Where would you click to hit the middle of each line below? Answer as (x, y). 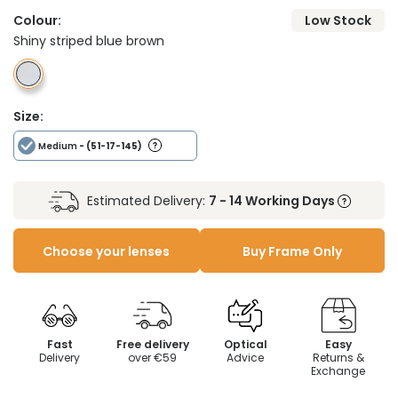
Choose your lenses (107, 252)
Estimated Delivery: (146, 201)
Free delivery (152, 345)
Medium (58, 147)
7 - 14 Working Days (273, 201)
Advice (246, 358)
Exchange (338, 371)
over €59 (153, 358)
